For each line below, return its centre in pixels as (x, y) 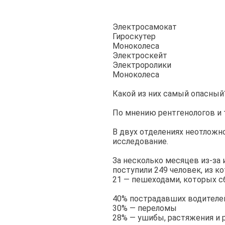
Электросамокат (145, 27)
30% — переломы (145, 208)
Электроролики (142, 65)
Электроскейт (140, 55)
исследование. (140, 141)
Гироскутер (134, 36)
